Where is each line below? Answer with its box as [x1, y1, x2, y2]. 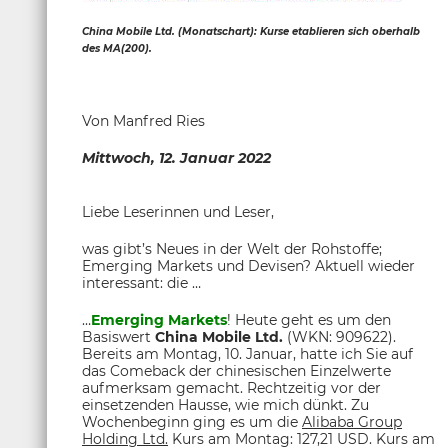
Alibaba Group [302, 413, 402, 431]
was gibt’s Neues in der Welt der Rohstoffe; [82, 240, 382, 258]
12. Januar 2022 [159, 149, 271, 167]
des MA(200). [82, 42, 152, 55]
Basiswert [82, 328, 155, 346]
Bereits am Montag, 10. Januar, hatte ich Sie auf [82, 345, 413, 363]
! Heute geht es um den [227, 311, 391, 329]
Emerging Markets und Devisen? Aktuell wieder [82, 257, 415, 275]
